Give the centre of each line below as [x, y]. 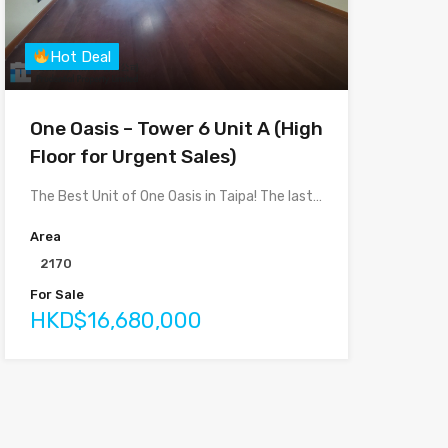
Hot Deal [80, 56]
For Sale [56, 294]
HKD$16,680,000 [115, 320]
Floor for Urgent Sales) [133, 156]
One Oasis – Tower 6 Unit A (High [176, 128]
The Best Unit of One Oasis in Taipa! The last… [175, 196]
